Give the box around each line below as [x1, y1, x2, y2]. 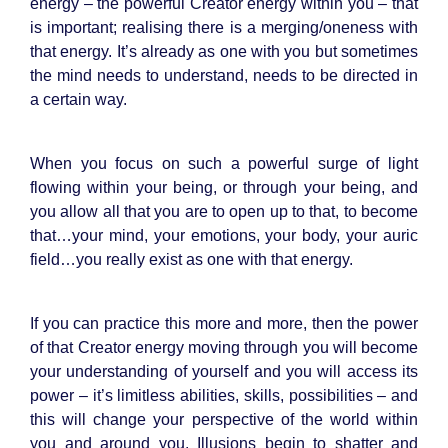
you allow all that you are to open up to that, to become [30, 202, 418, 220]
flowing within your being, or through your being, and [30, 178, 418, 196]
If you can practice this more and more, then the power [30, 314, 418, 332]
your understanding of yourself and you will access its [30, 362, 418, 380]
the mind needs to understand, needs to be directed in [30, 66, 418, 84]
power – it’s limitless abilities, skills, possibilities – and [30, 386, 418, 404]
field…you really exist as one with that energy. [30, 250, 353, 268]
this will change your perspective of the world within [30, 410, 418, 428]
